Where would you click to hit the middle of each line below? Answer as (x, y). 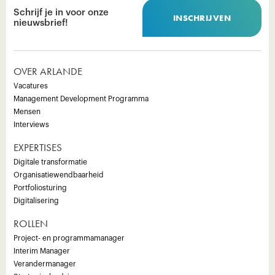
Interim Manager (42, 251)
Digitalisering (36, 201)
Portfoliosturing (40, 188)
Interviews (31, 125)
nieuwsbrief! (41, 23)
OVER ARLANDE (48, 71)
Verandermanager (45, 264)
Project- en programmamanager (69, 238)
